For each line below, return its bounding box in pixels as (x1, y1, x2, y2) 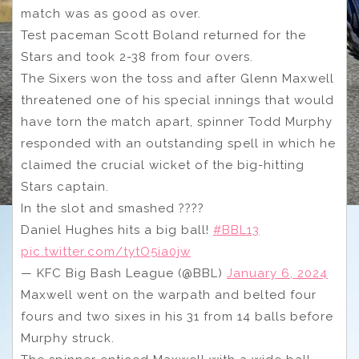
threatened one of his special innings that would (21, 93, 334, 108)
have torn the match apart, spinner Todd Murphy (21, 115, 333, 130)
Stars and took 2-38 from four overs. (21, 50, 253, 65)
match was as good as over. (21, 6, 201, 22)
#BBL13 (213, 223, 260, 238)
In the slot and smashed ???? (21, 201, 204, 216)
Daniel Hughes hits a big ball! (21, 223, 213, 238)
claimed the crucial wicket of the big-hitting (21, 158, 305, 173)
